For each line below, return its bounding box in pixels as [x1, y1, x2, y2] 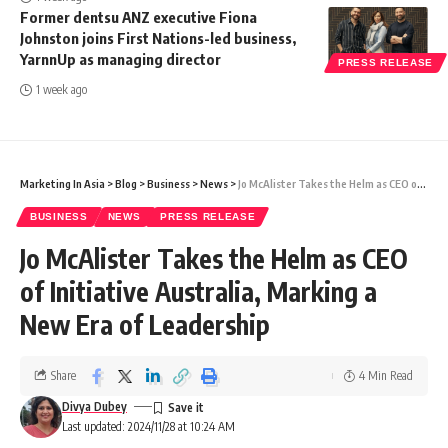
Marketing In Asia [20, 176, 105, 190]
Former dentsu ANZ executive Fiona [20, 7, 257, 26]
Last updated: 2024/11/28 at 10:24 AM [62, 418, 235, 434]
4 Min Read [359, 367, 413, 383]
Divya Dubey [62, 398, 127, 414]
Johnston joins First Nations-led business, [20, 28, 296, 47]
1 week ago [36, 81, 88, 97]
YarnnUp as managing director [20, 49, 221, 68]
